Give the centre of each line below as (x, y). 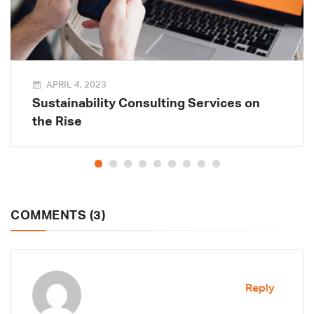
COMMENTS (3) (58, 216)
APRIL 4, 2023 (77, 86)
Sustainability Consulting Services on (146, 104)
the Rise (57, 122)
